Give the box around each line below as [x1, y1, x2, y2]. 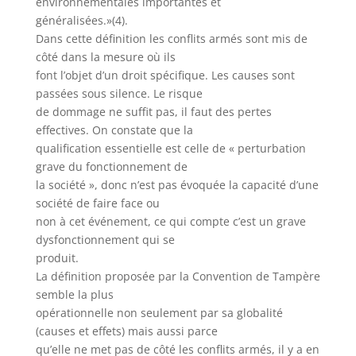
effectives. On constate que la [35, 122, 193, 137]
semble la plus [35, 287, 114, 302]
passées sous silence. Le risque [35, 86, 203, 101]
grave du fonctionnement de [35, 159, 188, 174]
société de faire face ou [35, 195, 160, 211]
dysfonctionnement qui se [35, 232, 175, 247]
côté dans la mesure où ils [35, 49, 176, 64]
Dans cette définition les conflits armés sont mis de [35, 31, 308, 46]
